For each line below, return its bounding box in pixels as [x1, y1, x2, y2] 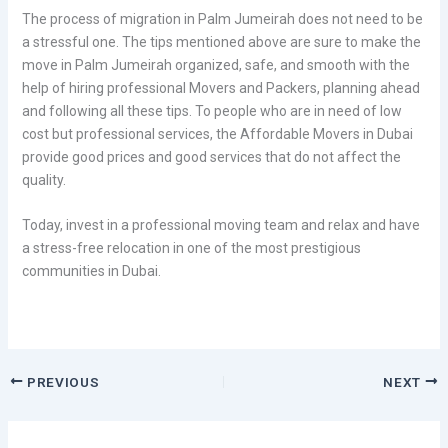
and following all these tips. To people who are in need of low [21, 102, 402, 119]
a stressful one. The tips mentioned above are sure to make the [21, 33, 421, 50]
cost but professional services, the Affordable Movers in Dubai [21, 125, 413, 142]
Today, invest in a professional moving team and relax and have [21, 216, 420, 233]
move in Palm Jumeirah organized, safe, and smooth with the [21, 56, 410, 73]
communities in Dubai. [21, 262, 161, 279]
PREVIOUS [23, 373, 100, 390]
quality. [21, 171, 66, 188]
